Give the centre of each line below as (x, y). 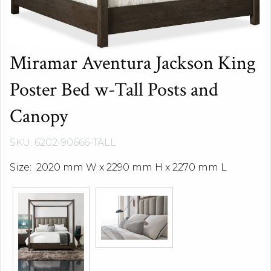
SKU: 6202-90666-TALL (63, 142)
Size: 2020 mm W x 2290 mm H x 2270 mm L (118, 167)
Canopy (39, 116)
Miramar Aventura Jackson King (133, 63)
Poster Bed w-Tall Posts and (114, 90)
